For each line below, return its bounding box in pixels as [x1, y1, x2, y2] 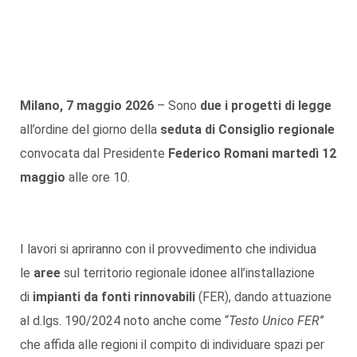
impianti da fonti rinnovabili [33, 288, 195, 304]
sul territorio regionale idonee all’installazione [64, 265, 315, 280]
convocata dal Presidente [20, 145, 168, 161]
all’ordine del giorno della [20, 121, 160, 137]
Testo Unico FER [229, 312, 320, 328]
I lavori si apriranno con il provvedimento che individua [20, 241, 316, 257]
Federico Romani [168, 145, 269, 161]
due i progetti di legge [200, 97, 331, 113]
